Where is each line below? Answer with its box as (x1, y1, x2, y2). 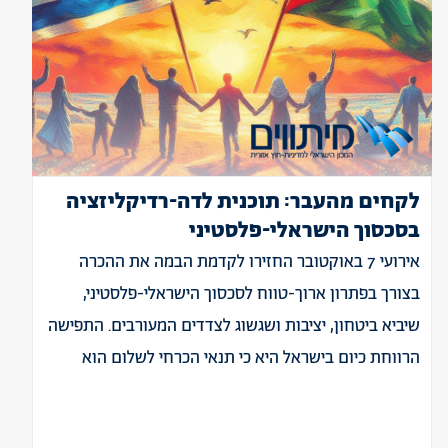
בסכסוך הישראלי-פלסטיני (189, 216, 420, 246)
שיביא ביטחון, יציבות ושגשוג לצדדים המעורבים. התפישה (48, 314, 420, 338)
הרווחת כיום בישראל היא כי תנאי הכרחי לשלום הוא (82, 346, 420, 370)
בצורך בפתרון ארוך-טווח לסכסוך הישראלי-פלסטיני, (83, 282, 420, 306)
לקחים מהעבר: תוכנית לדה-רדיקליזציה (66, 187, 420, 217)
